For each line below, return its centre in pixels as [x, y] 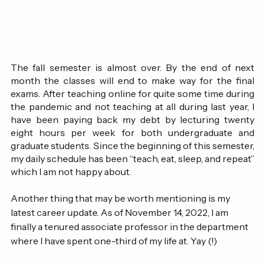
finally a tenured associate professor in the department [130, 251]
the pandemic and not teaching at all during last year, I [132, 130]
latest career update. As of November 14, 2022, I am [120, 236]
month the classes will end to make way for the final [132, 104]
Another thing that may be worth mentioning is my [121, 222]
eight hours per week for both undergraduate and [132, 156]
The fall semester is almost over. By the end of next [132, 91]
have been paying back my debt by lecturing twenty [132, 143]
